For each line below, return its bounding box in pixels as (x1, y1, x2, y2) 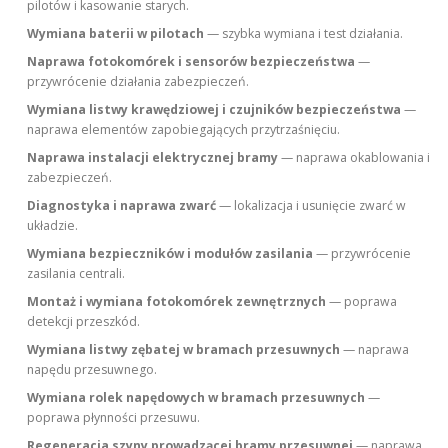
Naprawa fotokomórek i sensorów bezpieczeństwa (27, 53, 356, 71)
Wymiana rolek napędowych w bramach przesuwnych (27, 389, 366, 407)
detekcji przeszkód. (27, 313, 141, 331)
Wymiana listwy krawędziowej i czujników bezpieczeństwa (27, 101, 402, 119)
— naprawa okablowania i (278, 149, 431, 167)
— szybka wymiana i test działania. (204, 25, 404, 43)
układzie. (27, 217, 79, 235)
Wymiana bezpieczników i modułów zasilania (27, 245, 314, 263)
